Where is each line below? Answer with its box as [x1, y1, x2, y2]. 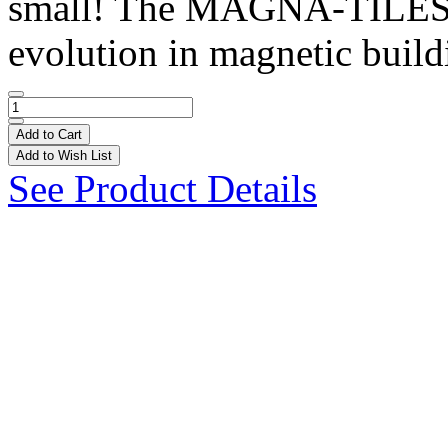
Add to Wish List [16, 148, 112, 164]
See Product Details [8, 167, 317, 211]
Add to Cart [16, 127, 82, 143]
